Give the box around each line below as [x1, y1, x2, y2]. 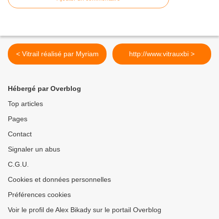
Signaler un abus [8, 145, 60, 153]
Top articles [8, 100, 43, 108]
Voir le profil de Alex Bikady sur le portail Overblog [8, 206, 161, 214]
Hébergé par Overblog [8, 85, 81, 93]
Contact [8, 130, 32, 138]
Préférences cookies [8, 191, 71, 199]
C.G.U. [8, 160, 29, 169]
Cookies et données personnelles [8, 175, 111, 184]
